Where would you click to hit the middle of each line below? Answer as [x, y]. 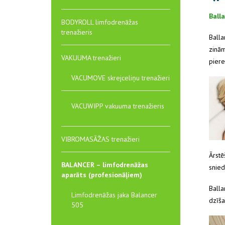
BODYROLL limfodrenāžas [100, 22]
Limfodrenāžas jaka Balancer [114, 195]
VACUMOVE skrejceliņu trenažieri [121, 78]
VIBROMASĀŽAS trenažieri [100, 139]
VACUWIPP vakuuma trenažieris [118, 106]
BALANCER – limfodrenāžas [105, 165]
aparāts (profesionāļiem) [102, 175]
